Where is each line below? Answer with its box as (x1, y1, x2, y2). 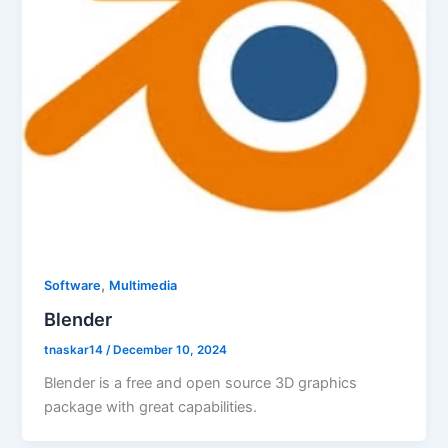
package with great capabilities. (44, 398, 258, 417)
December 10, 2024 (113, 343, 228, 358)
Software (44, 277, 102, 293)
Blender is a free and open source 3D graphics (44, 374, 358, 393)
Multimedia (109, 277, 178, 293)
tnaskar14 (44, 343, 107, 358)
